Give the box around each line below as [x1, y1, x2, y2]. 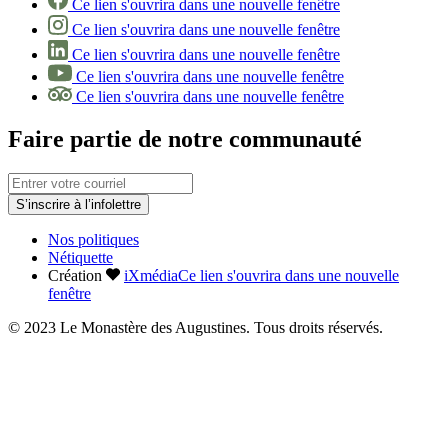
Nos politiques [48, 230, 139, 248]
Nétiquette [48, 248, 113, 266]
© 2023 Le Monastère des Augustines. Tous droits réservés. [8, 318, 383, 336]
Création [48, 266, 106, 284]
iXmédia [124, 266, 178, 284]
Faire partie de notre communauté [8, 125, 362, 152]
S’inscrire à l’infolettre [16, 196, 141, 212]
